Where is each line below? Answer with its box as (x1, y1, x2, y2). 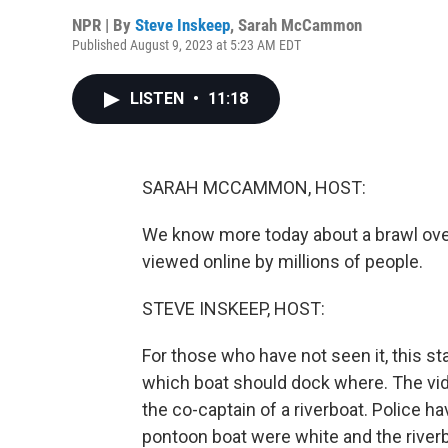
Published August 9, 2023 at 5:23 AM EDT (72, 37, 301, 53)
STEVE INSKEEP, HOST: (142, 298, 325, 319)
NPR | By (72, 15, 135, 35)
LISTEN (130, 89, 188, 108)
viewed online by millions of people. (142, 251, 423, 272)
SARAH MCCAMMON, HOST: (142, 177, 366, 198)
